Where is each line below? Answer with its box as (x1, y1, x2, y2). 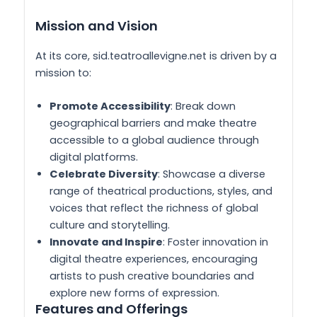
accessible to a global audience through (50, 133, 259, 148)
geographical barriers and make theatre (50, 116, 257, 131)
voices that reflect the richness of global (50, 201, 258, 216)
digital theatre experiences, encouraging (50, 252, 258, 267)
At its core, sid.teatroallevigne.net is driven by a (35, 48, 277, 63)
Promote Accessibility (50, 99, 171, 114)
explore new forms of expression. (50, 286, 219, 301)
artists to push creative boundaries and (50, 269, 254, 284)
